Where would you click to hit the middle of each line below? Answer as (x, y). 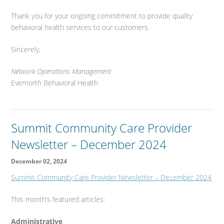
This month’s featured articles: (58, 199)
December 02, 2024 (39, 161)
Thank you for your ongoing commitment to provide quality (102, 15)
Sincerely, (26, 49)
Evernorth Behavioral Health (55, 82)
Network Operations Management (61, 71)
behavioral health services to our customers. (80, 27)
